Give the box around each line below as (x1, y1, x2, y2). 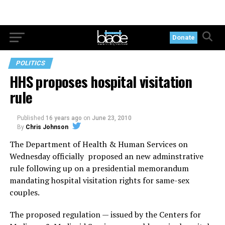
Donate (172, 34, 195, 41)
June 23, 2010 (91, 115, 132, 122)
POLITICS (15, 59, 46, 67)
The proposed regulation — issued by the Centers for (9, 209, 201, 220)
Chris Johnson (25, 124, 68, 131)
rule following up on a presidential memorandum (9, 163, 189, 174)
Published (17, 115, 44, 122)
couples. (9, 187, 40, 198)
